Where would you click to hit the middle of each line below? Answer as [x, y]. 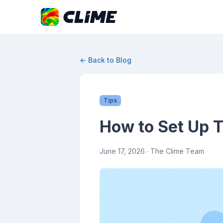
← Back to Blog [106, 60]
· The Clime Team [174, 151]
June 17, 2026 [122, 151]
